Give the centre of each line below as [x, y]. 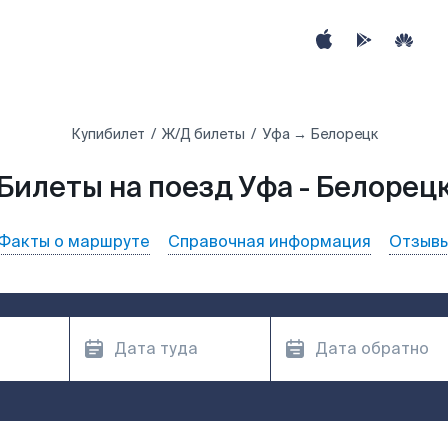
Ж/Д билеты [203, 134]
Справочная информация [269, 241]
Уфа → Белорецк [319, 134]
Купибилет [107, 134]
